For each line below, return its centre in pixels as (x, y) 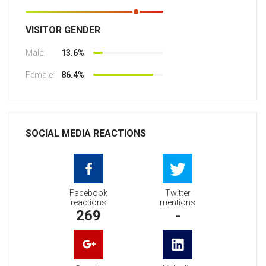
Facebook (88, 193)
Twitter (178, 193)
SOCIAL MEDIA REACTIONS (86, 134)
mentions (178, 203)
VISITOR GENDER (63, 30)
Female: (40, 75)
